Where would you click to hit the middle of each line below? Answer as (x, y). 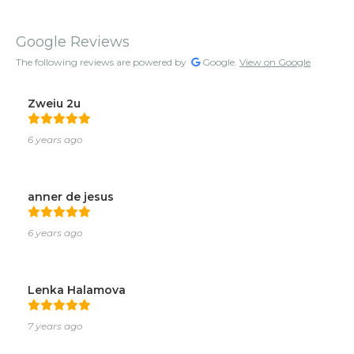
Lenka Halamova (77, 290)
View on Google (275, 62)
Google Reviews (73, 42)
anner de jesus (71, 197)
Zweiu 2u (54, 104)
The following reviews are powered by (102, 62)
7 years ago (55, 326)
